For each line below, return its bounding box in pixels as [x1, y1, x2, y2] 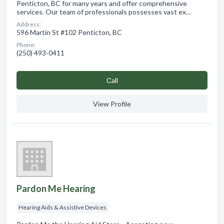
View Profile [93, 99, 131, 108]
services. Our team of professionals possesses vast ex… [16, 7, 191, 16]
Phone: [16, 41, 35, 49]
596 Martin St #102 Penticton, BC [16, 28, 122, 37]
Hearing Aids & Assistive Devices [18, 203, 106, 211]
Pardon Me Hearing [16, 183, 95, 194]
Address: [16, 20, 41, 28]
